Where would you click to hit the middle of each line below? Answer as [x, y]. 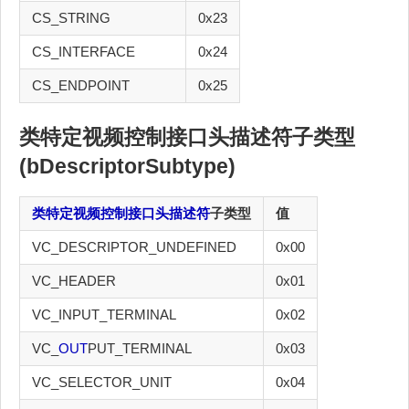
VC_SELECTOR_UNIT [102, 383]
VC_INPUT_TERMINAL [104, 315]
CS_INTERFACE [84, 51]
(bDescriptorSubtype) [127, 167]
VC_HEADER [74, 281]
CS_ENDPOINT [81, 85]
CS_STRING [71, 17]
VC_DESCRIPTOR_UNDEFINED [134, 247]
